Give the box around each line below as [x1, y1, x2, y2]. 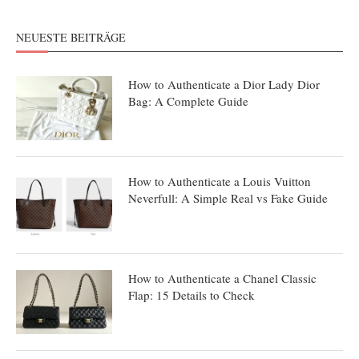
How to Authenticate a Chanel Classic [128, 270, 317, 286]
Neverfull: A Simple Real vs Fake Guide [128, 190, 328, 206]
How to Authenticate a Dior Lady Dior [128, 76, 320, 92]
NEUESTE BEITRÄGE [16, 30, 126, 45]
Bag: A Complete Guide [128, 93, 248, 109]
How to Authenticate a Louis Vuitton [128, 173, 311, 189]
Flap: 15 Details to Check [128, 287, 255, 303]
